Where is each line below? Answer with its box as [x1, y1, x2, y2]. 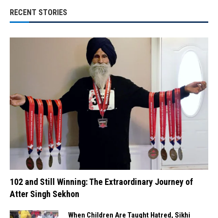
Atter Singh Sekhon [10, 188, 79, 199]
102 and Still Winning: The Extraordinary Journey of [10, 176, 193, 187]
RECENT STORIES [10, 7, 67, 17]
